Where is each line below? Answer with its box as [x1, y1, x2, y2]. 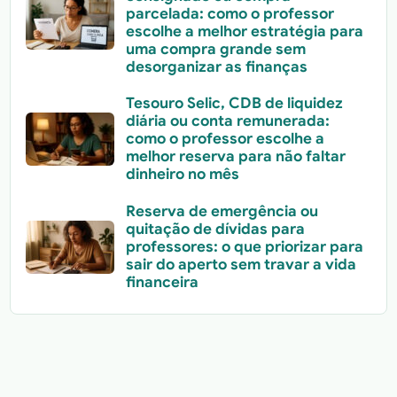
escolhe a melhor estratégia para [125, 22, 363, 42]
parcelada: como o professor [125, 4, 334, 24]
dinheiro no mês [125, 165, 239, 184]
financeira [125, 272, 198, 292]
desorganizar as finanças [125, 58, 307, 77]
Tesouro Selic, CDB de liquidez [125, 94, 343, 113]
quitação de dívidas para [125, 219, 305, 238]
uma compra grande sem [125, 40, 306, 59]
